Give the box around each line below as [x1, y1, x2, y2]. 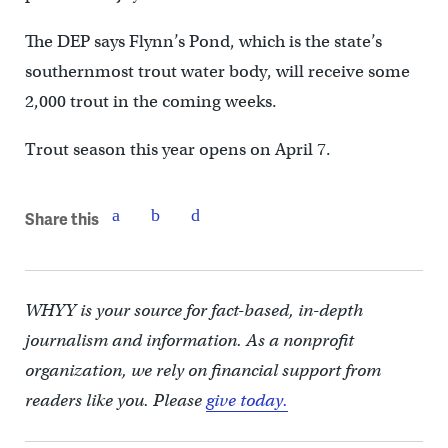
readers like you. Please [24, 390, 206, 411]
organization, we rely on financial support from [24, 360, 381, 381]
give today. [205, 390, 288, 411]
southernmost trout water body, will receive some [24, 61, 410, 82]
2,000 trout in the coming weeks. [24, 91, 277, 112]
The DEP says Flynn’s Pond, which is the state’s [24, 31, 382, 52]
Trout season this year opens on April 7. [24, 139, 331, 160]
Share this [24, 206, 99, 230]
